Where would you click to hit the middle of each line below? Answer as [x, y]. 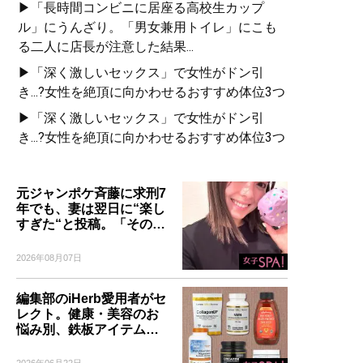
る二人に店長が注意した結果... [106, 47]
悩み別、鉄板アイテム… [88, 329]
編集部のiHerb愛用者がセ [91, 298]
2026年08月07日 [49, 258]
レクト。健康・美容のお [88, 314]
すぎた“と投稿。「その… [91, 224]
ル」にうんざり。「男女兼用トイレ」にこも [147, 28]
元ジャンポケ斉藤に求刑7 [91, 194]
